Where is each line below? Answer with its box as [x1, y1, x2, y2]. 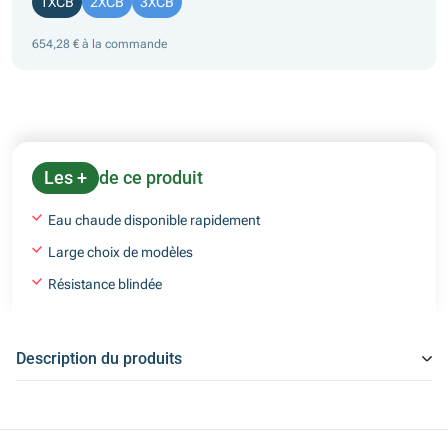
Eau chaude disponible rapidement [48, 211, 260, 228]
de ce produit [99, 166, 203, 188]
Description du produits [16, 348, 182, 368]
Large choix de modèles [48, 243, 193, 260]
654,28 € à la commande [32, 36, 168, 51]
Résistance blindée [48, 275, 162, 292]
